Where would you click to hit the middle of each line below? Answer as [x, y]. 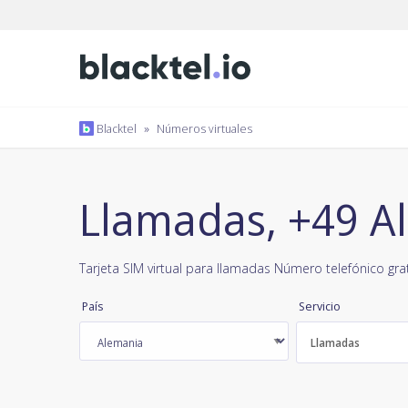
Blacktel [115, 128]
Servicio [320, 306]
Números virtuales [204, 128]
